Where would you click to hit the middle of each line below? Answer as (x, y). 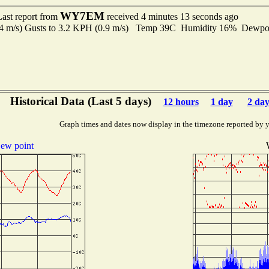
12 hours (181, 102)
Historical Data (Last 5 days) (80, 101)
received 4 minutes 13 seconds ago (171, 17)
